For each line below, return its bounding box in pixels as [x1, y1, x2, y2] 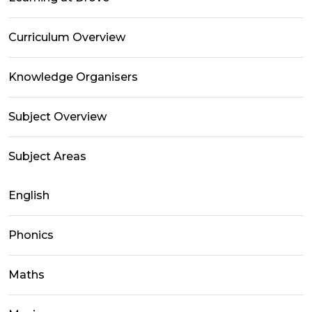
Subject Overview [8, 109, 107, 123]
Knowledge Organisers [8, 70, 138, 84]
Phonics [8, 228, 54, 242]
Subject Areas [8, 149, 86, 163]
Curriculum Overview [8, 30, 125, 44]
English [8, 188, 49, 202]
